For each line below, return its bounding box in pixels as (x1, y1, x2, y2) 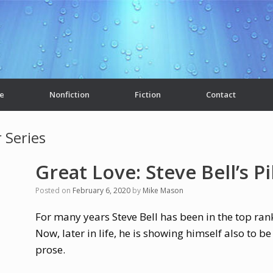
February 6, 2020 (72, 185, 130, 196)
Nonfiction (49, 89, 90, 100)
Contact (206, 89, 236, 100)
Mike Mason (142, 185, 183, 196)
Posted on (39, 185, 73, 196)
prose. (35, 243, 65, 257)
